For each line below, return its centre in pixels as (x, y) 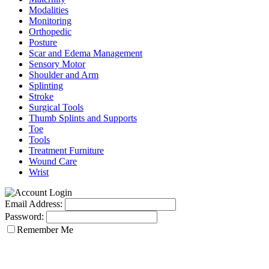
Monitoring (50, 21)
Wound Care (53, 161)
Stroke (41, 96)
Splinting (46, 86)
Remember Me (45, 230)
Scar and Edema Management (86, 53)
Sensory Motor (57, 64)
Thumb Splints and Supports (83, 118)
